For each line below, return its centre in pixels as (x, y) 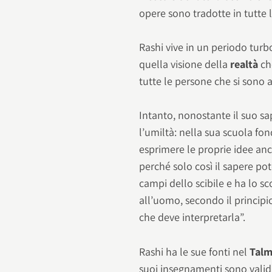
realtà (246, 64)
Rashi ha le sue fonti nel (195, 251)
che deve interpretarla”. (192, 217)
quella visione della (185, 64)
